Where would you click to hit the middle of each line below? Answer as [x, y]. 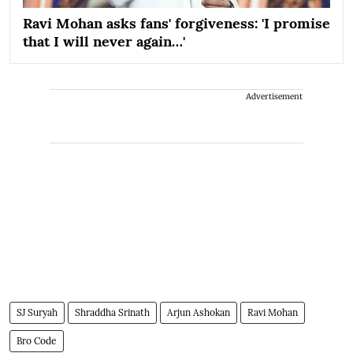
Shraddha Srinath [112, 313]
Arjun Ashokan [199, 313]
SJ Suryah [37, 313]
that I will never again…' [104, 42]
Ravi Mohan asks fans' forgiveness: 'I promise [176, 24]
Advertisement [274, 97]
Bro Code [37, 341]
